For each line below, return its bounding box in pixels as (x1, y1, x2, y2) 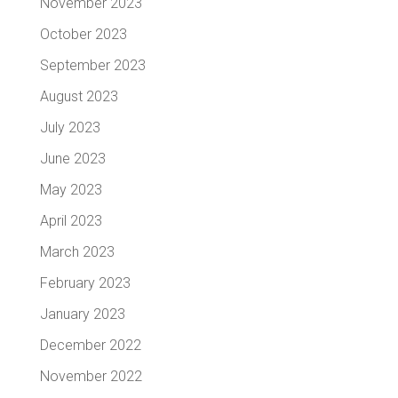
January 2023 (39, 305, 125, 322)
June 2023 (39, 149, 106, 167)
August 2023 (39, 87, 118, 105)
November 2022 (39, 367, 142, 385)
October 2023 (39, 25, 127, 43)
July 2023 (39, 118, 100, 136)
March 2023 (39, 243, 115, 260)
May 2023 (39, 180, 102, 198)
